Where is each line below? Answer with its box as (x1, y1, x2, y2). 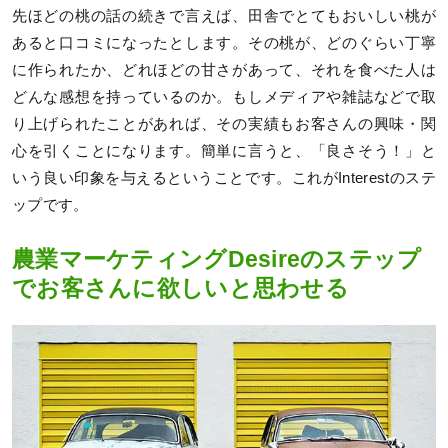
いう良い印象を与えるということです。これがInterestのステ (12, 169, 436, 186)
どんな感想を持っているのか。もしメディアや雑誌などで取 (12, 88, 436, 105)
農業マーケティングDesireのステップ (12, 246, 422, 272)
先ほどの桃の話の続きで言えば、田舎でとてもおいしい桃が (12, 7, 436, 24)
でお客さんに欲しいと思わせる (12, 275, 349, 301)
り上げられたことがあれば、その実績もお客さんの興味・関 (12, 115, 436, 132)
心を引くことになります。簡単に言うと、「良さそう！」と (12, 142, 436, 159)
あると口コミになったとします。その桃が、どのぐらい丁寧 (12, 34, 436, 51)
